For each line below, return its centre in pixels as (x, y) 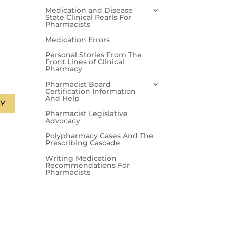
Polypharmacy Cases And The (100, 136)
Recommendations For (88, 165)
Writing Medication (81, 158)
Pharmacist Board (78, 84)
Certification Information (91, 91)
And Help (63, 98)
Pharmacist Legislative (87, 113)
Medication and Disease (89, 10)
